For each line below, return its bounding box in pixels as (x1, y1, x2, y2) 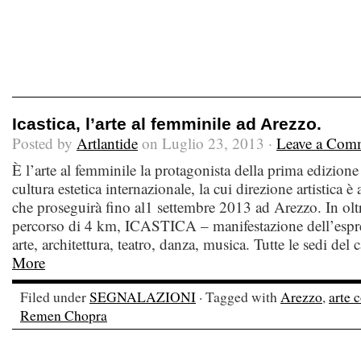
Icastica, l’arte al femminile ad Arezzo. (12, 114, 322, 133)
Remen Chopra (20, 305, 107, 325)
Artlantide (77, 133, 138, 153)
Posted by (12, 133, 77, 153)
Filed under (20, 287, 89, 306)
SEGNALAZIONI (89, 287, 196, 306)
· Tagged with (196, 287, 280, 306)
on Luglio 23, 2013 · (138, 133, 276, 153)
